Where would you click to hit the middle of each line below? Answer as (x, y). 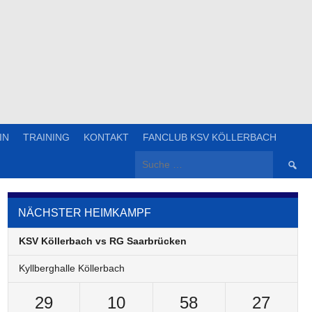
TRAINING (46, 137)
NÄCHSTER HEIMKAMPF (85, 212)
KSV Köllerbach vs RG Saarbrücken (103, 241)
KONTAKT (106, 137)
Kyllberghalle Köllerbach (72, 268)
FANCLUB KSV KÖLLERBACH (210, 137)
